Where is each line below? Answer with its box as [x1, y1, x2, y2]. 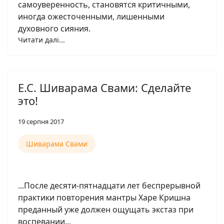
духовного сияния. [18, 23, 90, 34]
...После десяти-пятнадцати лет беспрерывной [18, 180, 200, 191]
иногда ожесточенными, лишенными [18, 11, 164, 22]
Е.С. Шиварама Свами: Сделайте [18, 80, 191, 95]
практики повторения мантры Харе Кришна [18, 192, 190, 203]
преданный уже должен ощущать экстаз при [18, 204, 193, 215]
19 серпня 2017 [18, 117, 64, 126]
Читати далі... [18, 35, 65, 44]
